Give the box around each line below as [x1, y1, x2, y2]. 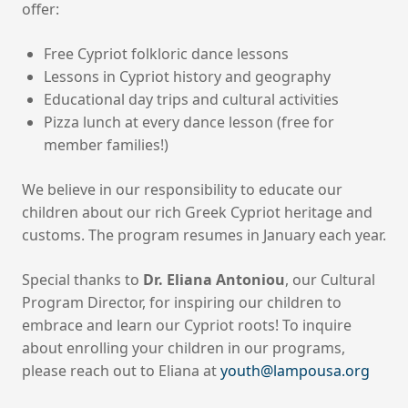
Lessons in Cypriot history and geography [44, 66, 331, 87]
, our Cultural [285, 270, 375, 290]
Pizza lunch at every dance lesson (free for [44, 112, 334, 132]
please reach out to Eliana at [22, 361, 220, 381]
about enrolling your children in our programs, [22, 338, 345, 358]
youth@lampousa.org [220, 361, 370, 381]
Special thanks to [22, 270, 143, 290]
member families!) [44, 135, 168, 155]
